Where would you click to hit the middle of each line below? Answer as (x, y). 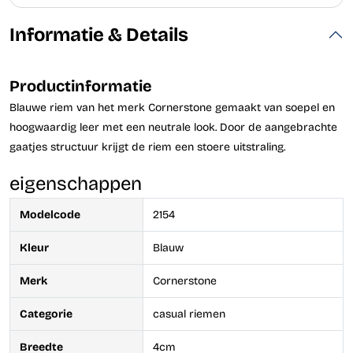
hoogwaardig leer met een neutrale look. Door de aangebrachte (173, 127)
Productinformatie (81, 85)
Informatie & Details (99, 34)
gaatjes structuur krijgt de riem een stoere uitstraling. (147, 147)
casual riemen (189, 314)
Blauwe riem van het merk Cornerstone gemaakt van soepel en (172, 107)
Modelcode (50, 214)
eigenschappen (76, 183)
